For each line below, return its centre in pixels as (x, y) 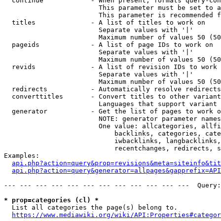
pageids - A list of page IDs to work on (109, 45)
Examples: (22, 156)
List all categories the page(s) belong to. (91, 207)
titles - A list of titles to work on (105, 22)
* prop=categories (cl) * (51, 200)
